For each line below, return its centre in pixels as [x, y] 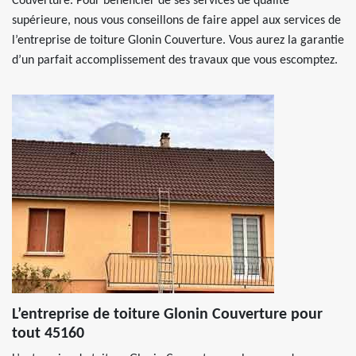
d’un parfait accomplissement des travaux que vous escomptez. [175, 60]
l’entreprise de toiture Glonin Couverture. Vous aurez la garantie [178, 41]
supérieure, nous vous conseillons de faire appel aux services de [176, 21]
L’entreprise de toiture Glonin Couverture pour [167, 315]
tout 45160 [48, 334]
